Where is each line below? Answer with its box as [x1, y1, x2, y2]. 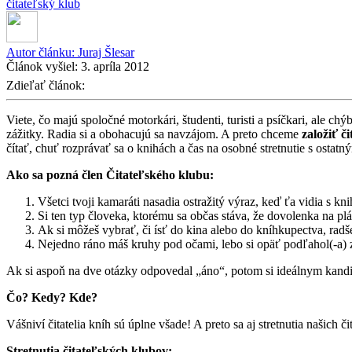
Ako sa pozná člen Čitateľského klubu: [6, 167, 214, 181]
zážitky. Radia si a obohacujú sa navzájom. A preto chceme [6, 126, 302, 141]
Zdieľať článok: [6, 78, 88, 92]
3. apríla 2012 [81, 59, 149, 73]
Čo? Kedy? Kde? [6, 290, 97, 304]
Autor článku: [6, 45, 78, 59]
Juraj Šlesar [78, 45, 134, 59]
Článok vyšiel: [6, 59, 81, 73]
